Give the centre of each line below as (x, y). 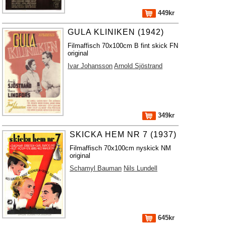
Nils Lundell (140, 168)
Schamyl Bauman (95, 168)
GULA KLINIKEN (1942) (116, 32)
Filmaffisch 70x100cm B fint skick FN (123, 46)
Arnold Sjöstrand (138, 66)
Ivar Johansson (90, 66)
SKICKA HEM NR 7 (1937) (123, 134)
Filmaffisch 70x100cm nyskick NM (120, 148)
